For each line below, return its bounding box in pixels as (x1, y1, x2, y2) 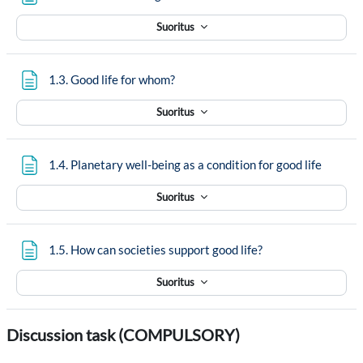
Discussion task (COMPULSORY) (6, 325, 240, 344)
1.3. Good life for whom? (49, 73, 175, 88)
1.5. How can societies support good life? (49, 243, 263, 258)
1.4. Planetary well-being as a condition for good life (49, 158, 322, 173)
